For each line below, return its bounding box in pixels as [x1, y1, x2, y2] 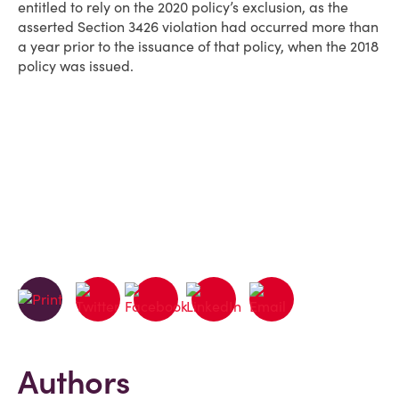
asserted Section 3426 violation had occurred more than [18, 18, 379, 36]
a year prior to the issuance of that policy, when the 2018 [18, 37, 379, 55]
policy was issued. [18, 57, 134, 75]
